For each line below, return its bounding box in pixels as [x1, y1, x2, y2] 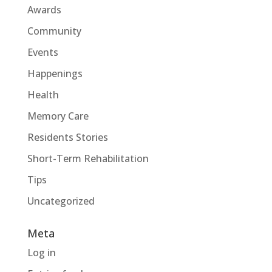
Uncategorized [27, 194, 95, 208]
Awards [27, 3, 61, 17]
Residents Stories [27, 131, 108, 144]
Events [27, 46, 58, 59]
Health [27, 88, 59, 102]
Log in [27, 246, 56, 260]
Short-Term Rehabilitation [27, 152, 149, 166]
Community [27, 24, 81, 38]
